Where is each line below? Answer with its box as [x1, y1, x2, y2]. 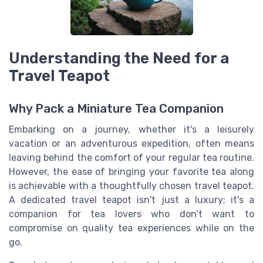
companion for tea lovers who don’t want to [9, 208, 254, 220]
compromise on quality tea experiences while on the [9, 222, 254, 234]
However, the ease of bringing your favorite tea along [9, 166, 254, 178]
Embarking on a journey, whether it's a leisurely [9, 124, 254, 136]
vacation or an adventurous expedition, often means [9, 138, 254, 150]
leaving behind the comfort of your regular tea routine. [9, 152, 254, 164]
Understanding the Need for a [9, 49, 229, 67]
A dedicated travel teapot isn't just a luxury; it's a [9, 194, 254, 206]
